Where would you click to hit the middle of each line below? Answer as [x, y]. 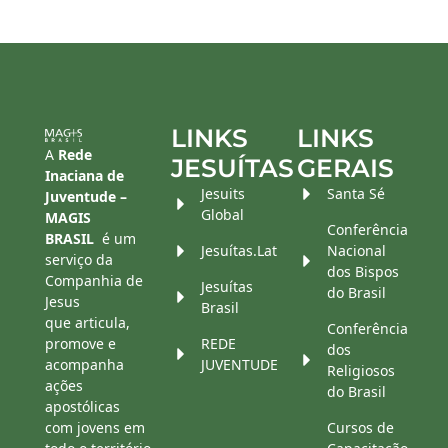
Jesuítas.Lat [239, 251]
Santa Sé [356, 194]
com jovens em [95, 428]
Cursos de [360, 428]
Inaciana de [84, 176]
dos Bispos [363, 272]
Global [222, 215]
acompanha [84, 365]
